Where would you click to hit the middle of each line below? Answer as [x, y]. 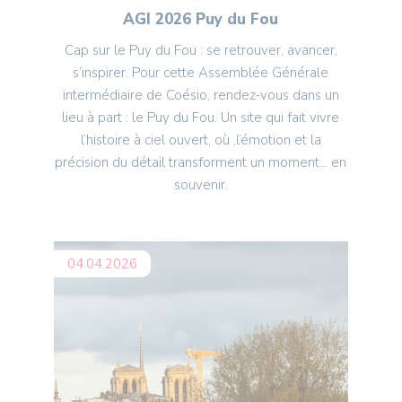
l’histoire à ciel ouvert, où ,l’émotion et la [201, 140]
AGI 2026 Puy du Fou [201, 20]
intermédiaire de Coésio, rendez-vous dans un [201, 96]
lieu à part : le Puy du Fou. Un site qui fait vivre [201, 118]
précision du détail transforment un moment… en [201, 163]
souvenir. [201, 185]
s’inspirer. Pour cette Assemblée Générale [201, 73]
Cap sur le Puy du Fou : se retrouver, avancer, [201, 51]
